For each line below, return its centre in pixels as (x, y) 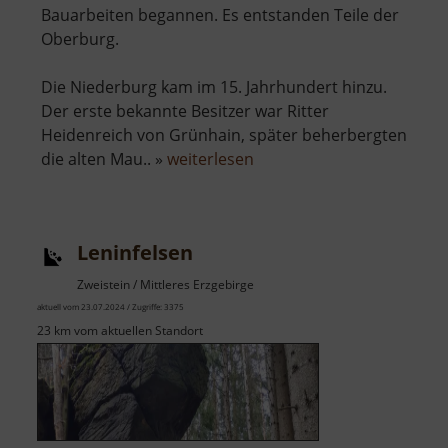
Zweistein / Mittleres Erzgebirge (165, 285)
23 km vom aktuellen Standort (120, 331)
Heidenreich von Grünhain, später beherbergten (224, 135)
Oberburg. (80, 39)
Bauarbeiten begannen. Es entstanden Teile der (220, 15)
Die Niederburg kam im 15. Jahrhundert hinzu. (214, 87)
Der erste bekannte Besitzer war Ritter (185, 111)
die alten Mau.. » (104, 159)
